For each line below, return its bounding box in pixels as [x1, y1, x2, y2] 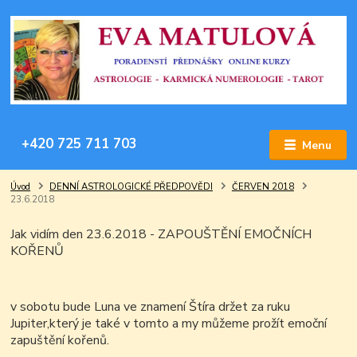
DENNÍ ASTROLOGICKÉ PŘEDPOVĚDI [49, 181, 213, 194]
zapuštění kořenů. [10, 331, 110, 350]
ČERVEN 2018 [231, 181, 294, 194]
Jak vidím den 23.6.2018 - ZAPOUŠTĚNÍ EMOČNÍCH [10, 226, 312, 244]
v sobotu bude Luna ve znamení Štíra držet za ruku [10, 298, 291, 316]
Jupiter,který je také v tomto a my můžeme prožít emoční [10, 315, 328, 333]
